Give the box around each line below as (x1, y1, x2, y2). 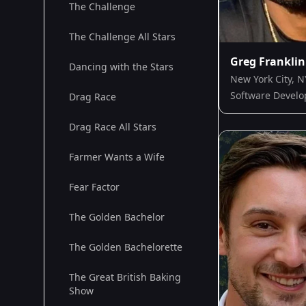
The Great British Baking (69, 270, 181, 283)
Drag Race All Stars (69, 120, 156, 133)
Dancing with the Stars (69, 60, 173, 73)
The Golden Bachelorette (69, 240, 182, 253)
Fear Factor (69, 180, 120, 193)
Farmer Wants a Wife (69, 150, 165, 163)
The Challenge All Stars (69, 30, 176, 43)
